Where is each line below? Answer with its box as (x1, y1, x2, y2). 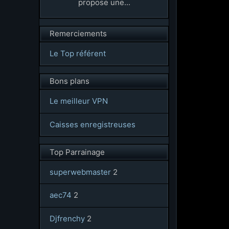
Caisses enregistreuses (49, 119, 135, 129)
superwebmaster (49, 167, 111, 177)
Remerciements (49, 29, 107, 39)
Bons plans (49, 76, 89, 86)
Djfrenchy (49, 213, 85, 223)
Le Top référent (49, 49, 106, 59)
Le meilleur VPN (49, 96, 108, 106)
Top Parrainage (49, 147, 105, 157)
